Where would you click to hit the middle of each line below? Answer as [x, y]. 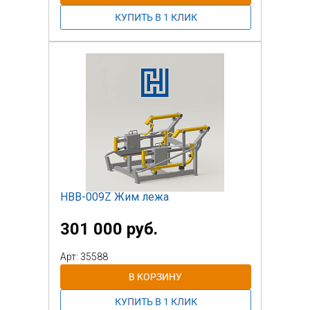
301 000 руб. [109, 229]
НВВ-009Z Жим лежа [115, 197]
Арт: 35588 [84, 256]
